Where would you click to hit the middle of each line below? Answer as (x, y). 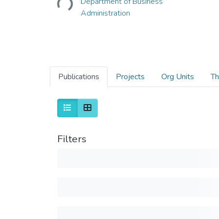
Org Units (178, 77)
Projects (130, 77)
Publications (79, 77)
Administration (105, 13)
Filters (72, 139)
